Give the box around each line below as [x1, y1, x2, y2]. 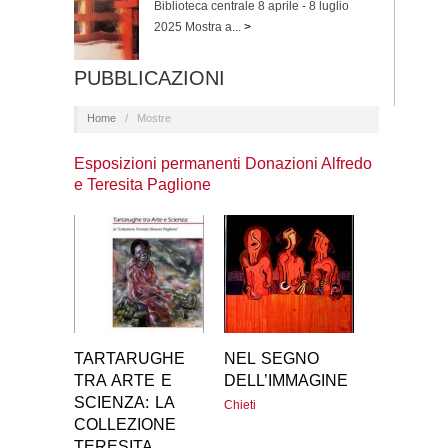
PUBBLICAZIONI [74, 66, 225, 89]
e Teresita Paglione [74, 176, 211, 194]
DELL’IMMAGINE [224, 372, 348, 390]
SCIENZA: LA [74, 394, 174, 412]
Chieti [224, 397, 256, 412]
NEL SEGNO [224, 350, 319, 368]
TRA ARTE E [74, 372, 172, 390]
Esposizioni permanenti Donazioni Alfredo [74, 155, 372, 173]
